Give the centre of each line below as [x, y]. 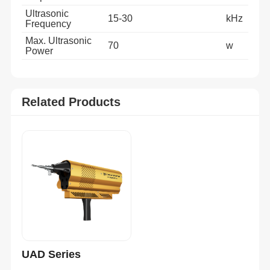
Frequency [48, 24]
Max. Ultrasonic [58, 41]
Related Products [71, 102]
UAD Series [51, 254]
